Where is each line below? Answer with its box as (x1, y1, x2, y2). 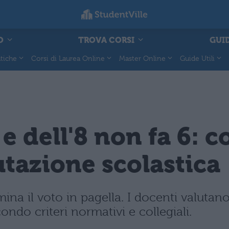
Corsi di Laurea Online (31, 54, 105, 62)
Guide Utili (180, 54, 215, 62)
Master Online (119, 54, 166, 62)
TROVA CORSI (78, 35, 136, 45)
